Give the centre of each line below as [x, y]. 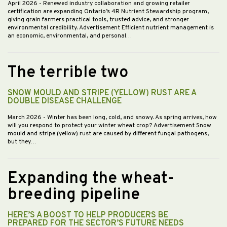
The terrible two [68, 73]
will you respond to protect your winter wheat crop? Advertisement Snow [109, 126]
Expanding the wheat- [91, 179]
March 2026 [25, 118]
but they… [22, 142]
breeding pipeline [74, 195]
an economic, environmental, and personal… [70, 36]
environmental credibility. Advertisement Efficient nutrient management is [111, 28]
